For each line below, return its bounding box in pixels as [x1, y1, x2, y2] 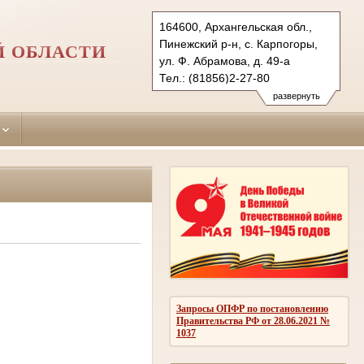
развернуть [272, 91, 320, 101]
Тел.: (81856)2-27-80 [159, 71, 270, 84]
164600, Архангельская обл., [159, 20, 312, 33]
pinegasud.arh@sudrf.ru [159, 89, 284, 102]
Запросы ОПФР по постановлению [176, 302, 328, 314]
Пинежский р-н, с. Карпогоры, [159, 37, 318, 50]
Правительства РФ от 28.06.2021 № [176, 314, 330, 327]
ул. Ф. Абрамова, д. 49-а [159, 54, 290, 67]
